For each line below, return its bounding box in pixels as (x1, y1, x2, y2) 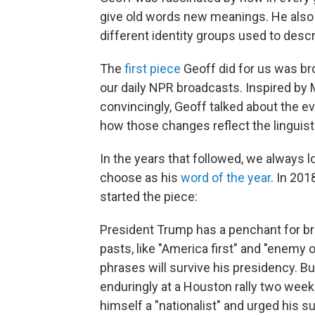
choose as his (100, 169, 181, 185)
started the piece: (100, 188, 198, 204)
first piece (124, 60, 181, 76)
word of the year (181, 169, 271, 185)
